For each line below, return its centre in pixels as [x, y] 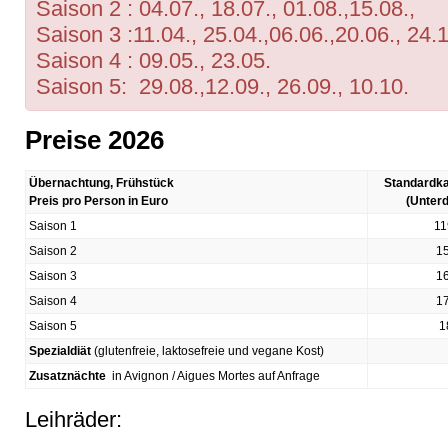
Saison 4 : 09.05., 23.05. [153, 60]
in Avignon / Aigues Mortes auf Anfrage [213, 375]
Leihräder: [73, 419]
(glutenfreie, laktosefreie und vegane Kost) [209, 350]
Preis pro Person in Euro [98, 200]
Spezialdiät [61, 350]
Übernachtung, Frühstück [101, 182]
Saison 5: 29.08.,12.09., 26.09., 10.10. [222, 86]
